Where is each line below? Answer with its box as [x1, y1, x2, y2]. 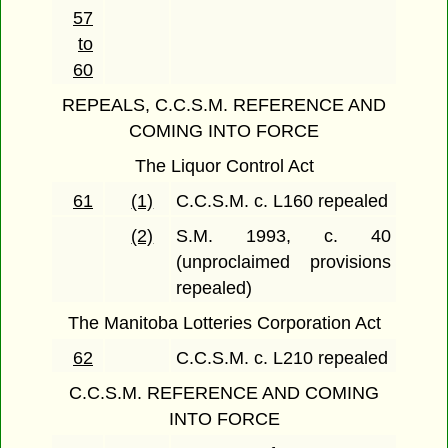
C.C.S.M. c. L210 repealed [176, 348, 389, 369]
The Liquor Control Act [134, 156, 314, 177]
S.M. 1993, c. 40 [176, 226, 391, 247]
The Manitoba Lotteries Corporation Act [67, 313, 381, 334]
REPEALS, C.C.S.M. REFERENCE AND [62, 95, 386, 116]
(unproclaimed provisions [176, 252, 391, 273]
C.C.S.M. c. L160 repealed [176, 191, 389, 212]
